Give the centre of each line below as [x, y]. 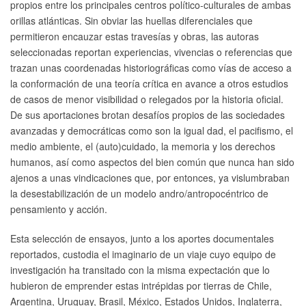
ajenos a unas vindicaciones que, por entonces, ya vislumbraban [150, 178]
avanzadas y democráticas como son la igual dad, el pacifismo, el [152, 131]
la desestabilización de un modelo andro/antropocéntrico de [139, 194]
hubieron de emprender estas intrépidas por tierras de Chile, [141, 285]
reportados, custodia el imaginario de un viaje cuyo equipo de [143, 254]
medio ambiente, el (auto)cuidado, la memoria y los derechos [143, 147]
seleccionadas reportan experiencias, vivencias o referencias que [151, 52]
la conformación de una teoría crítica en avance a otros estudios [149, 84]
